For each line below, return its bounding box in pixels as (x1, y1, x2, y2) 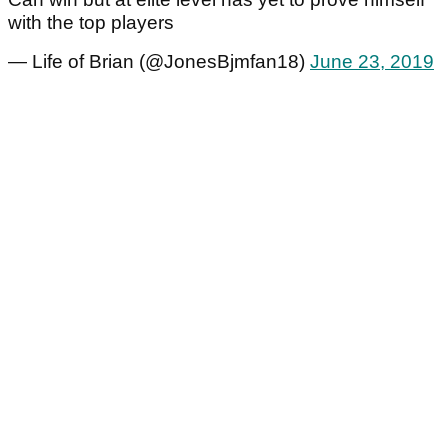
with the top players (8, 12, 174, 34)
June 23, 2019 (310, 51, 434, 73)
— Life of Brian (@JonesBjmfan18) (8, 51, 310, 73)
